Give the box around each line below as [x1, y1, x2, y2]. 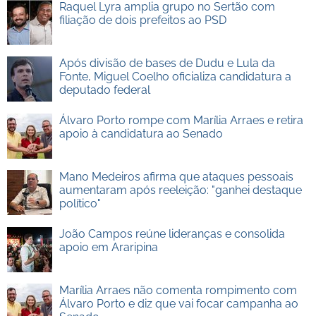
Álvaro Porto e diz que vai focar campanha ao [59, 297, 298, 310]
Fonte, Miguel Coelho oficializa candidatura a [59, 70, 291, 83]
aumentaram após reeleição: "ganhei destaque [59, 183, 302, 197]
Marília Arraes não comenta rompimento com [59, 284, 297, 297]
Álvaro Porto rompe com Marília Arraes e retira [59, 114, 303, 127]
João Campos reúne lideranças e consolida [59, 227, 285, 241]
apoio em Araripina [59, 241, 158, 254]
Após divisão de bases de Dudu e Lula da [59, 56, 275, 70]
